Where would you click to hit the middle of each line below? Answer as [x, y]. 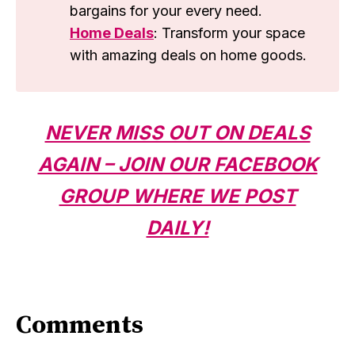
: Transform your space [229, 33]
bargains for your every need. [166, 11]
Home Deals [112, 33]
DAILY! [177, 228]
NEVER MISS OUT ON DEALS [177, 133]
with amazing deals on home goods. [188, 55]
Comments [80, 325]
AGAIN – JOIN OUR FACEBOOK [177, 165]
